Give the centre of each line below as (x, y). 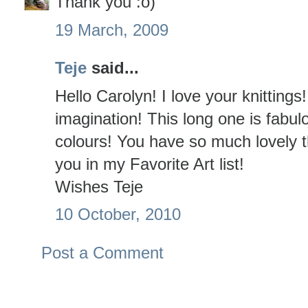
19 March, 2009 (112, 30)
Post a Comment (102, 252)
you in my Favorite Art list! (150, 164)
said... (113, 68)
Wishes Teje (99, 186)
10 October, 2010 (118, 214)
